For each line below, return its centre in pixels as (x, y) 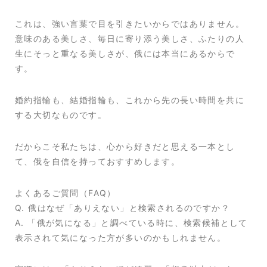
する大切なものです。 (61, 115)
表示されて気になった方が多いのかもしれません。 (121, 238)
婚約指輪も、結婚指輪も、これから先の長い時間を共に (130, 100)
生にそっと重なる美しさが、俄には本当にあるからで (125, 54)
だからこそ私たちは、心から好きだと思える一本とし (125, 147)
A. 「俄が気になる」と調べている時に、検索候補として (131, 223)
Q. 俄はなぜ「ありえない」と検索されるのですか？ (122, 208)
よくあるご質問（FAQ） (66, 193)
